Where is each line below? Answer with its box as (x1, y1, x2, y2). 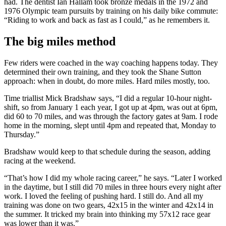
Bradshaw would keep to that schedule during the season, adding (4, 147, 210, 156)
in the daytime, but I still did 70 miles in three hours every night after (4, 182, 221, 191)
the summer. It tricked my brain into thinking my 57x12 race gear (4, 209, 210, 218)
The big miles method (4, 34, 116, 48)
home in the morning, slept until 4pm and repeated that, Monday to (4, 121, 216, 130)
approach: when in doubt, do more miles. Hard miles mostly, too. (4, 76, 210, 85)
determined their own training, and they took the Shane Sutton (4, 67, 201, 76)
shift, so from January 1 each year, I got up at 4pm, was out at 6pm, (4, 102, 217, 111)
